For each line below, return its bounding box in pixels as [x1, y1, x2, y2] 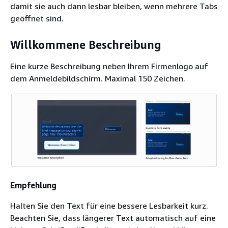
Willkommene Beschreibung [10, 38, 161, 52]
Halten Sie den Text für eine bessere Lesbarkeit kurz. [10, 201, 208, 211]
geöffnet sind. [10, 13, 64, 23]
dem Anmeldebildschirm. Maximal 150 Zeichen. [10, 73, 185, 83]
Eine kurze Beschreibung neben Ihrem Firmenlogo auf [10, 61, 208, 71]
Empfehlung [10, 180, 56, 191]
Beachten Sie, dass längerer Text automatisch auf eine [10, 213, 216, 223]
